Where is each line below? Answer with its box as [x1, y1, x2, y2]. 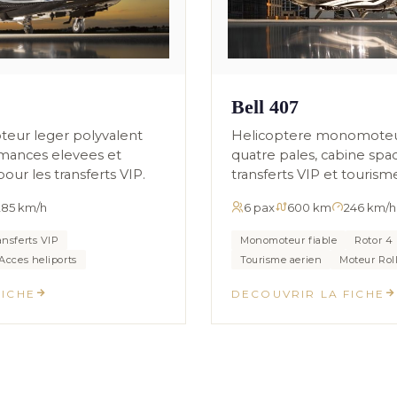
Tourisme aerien [240, 253, 323, 266]
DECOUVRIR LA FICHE [231, 286, 385, 300]
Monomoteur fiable [240, 233, 338, 246]
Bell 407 [231, 95, 299, 118]
